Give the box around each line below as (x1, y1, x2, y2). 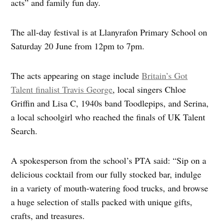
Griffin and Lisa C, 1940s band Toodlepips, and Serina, (11, 97, 209, 109)
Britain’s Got (142, 69, 188, 81)
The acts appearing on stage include (11, 69, 142, 81)
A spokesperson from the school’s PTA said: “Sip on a (11, 154, 207, 166)
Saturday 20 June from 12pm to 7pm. (11, 39, 145, 52)
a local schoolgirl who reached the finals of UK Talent (11, 110, 206, 123)
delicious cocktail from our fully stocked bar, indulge (11, 168, 202, 180)
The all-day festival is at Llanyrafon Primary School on (11, 26, 208, 38)
